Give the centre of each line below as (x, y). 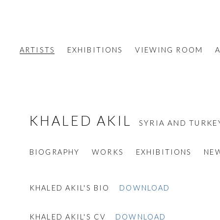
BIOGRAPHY (55, 152)
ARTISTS (37, 50)
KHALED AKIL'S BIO (70, 188)
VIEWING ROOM (169, 50)
